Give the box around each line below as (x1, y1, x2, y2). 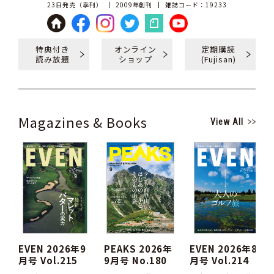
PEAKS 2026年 (103, 242, 173, 255)
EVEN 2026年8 (189, 242, 258, 255)
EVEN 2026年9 (18, 242, 87, 255)
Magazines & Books (18, 112, 148, 131)
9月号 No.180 (103, 254, 168, 267)
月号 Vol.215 (18, 254, 78, 267)
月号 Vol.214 (189, 254, 250, 267)
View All (210, 117, 244, 127)
